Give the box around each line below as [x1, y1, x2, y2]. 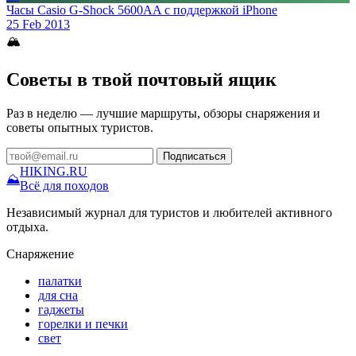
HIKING [20, 164, 66, 178]
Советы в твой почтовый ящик [6, 68, 277, 90]
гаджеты [38, 302, 84, 316]
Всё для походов [20, 178, 109, 192]
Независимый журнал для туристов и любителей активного [6, 205, 332, 219]
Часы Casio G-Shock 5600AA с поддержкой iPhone [6, 2, 277, 17]
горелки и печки [38, 316, 128, 331]
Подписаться [163, 149, 226, 162]
